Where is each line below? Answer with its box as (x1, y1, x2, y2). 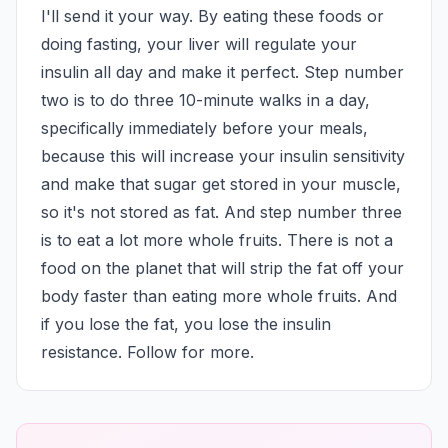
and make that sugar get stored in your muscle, (41, 174, 401, 194)
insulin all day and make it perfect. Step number (41, 62, 404, 82)
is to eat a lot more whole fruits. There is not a (41, 230, 393, 250)
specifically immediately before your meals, (41, 118, 368, 138)
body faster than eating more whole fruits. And (41, 286, 397, 306)
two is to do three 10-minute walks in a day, (41, 90, 370, 110)
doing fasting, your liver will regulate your (41, 34, 357, 54)
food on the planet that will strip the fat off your (41, 258, 404, 278)
